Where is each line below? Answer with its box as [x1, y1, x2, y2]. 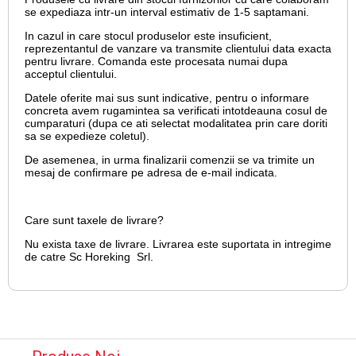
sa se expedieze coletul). [25, 130, 149, 143]
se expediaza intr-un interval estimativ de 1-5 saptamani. [25, 6, 309, 19]
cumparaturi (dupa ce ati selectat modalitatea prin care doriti [25, 117, 327, 130]
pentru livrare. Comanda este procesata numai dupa [25, 55, 288, 68]
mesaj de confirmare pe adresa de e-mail [25, 166, 232, 180]
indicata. [232, 166, 277, 180]
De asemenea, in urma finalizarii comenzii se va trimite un [25, 153, 315, 167]
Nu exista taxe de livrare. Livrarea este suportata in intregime [25, 238, 331, 251]
